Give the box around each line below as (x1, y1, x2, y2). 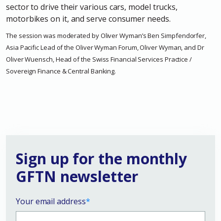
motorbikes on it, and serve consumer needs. (6, 13, 171, 25)
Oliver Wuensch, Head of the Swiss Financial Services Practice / (6, 55, 192, 64)
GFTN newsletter (16, 166, 138, 187)
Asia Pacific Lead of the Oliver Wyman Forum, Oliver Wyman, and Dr (6, 43, 204, 52)
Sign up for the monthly (16, 148, 187, 169)
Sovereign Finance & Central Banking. (6, 67, 116, 76)
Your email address (16, 196, 86, 207)
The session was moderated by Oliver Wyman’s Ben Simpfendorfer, (6, 31, 207, 40)
